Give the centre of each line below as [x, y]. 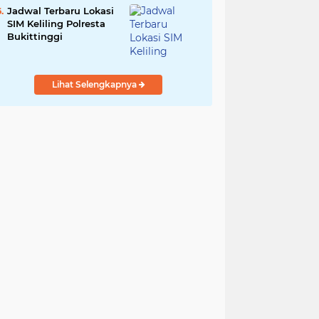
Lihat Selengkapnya [95, 84]
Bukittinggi [35, 36]
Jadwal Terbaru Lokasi [61, 11]
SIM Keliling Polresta [56, 23]
